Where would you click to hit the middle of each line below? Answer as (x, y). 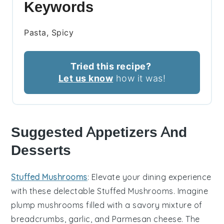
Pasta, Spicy (49, 33)
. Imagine (191, 191)
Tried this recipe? (111, 66)
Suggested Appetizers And (99, 132)
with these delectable (54, 191)
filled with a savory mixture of (143, 205)
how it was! (139, 78)
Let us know (86, 78)
